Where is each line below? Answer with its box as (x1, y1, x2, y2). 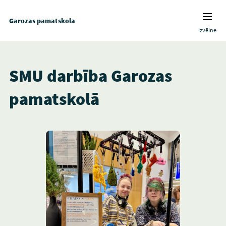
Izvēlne (198, 26, 217, 34)
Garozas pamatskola (9, 16, 75, 25)
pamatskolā (9, 88, 99, 109)
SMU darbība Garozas (9, 65, 172, 86)
